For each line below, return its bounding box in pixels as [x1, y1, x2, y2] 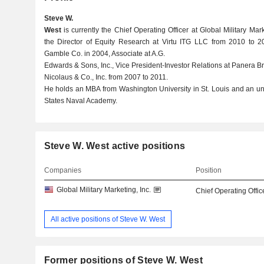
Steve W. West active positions [44, 141, 186, 151]
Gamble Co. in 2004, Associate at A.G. [44, 49, 165, 58]
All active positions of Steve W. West [50, 214, 165, 223]
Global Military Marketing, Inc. [56, 186, 151, 194]
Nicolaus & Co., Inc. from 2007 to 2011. [44, 73, 168, 81]
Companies [44, 166, 81, 174]
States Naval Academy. [44, 97, 117, 105]
